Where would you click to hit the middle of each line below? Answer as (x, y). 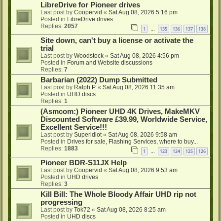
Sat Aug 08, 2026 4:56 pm (145, 56)
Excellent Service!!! (74, 128)
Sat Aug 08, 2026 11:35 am (139, 88)
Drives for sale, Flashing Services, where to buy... (132, 142)
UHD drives (83, 177)
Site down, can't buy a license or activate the (117, 41)
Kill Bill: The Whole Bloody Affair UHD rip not (118, 194)
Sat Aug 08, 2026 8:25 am (131, 209)
